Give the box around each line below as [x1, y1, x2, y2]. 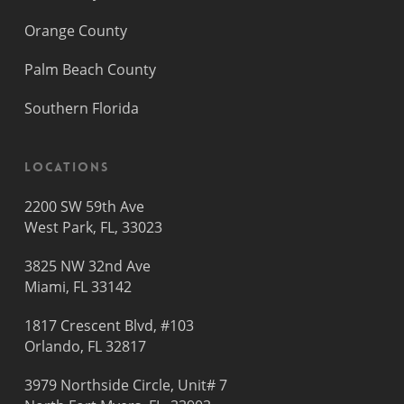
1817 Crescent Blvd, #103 [23, 316, 194, 336]
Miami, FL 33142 [23, 277, 132, 298]
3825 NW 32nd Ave [23, 256, 151, 277]
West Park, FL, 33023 [23, 217, 162, 238]
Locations [23, 159, 109, 176]
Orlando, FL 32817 [23, 336, 146, 357]
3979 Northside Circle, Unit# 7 [23, 375, 227, 396]
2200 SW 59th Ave [23, 197, 144, 217]
